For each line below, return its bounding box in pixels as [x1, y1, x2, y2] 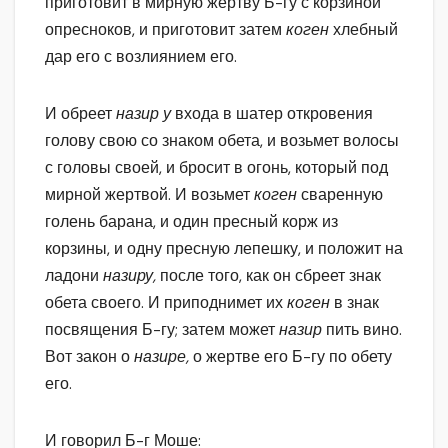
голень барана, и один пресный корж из [45, 211, 338, 233]
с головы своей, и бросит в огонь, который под [45, 157, 388, 179]
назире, [134, 346, 193, 368]
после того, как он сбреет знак [160, 265, 381, 287]
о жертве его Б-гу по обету [193, 346, 392, 368]
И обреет [45, 103, 116, 125]
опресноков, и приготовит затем [45, 19, 286, 41]
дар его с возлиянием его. [45, 46, 237, 68]
